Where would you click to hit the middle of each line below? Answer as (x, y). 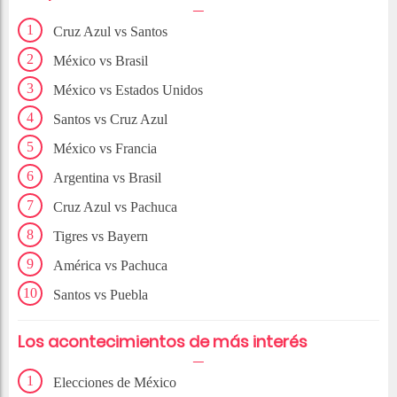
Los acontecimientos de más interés (163, 342)
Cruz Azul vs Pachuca (115, 207)
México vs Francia (105, 149)
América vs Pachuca (110, 266)
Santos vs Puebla (101, 295)
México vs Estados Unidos (128, 90)
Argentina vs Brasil (107, 178)
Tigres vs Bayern (101, 237)
